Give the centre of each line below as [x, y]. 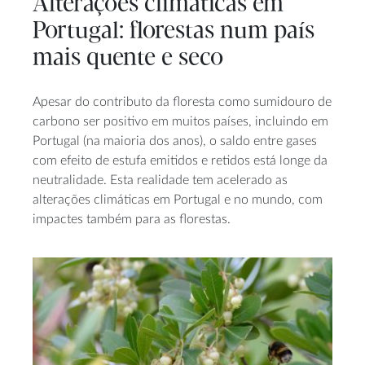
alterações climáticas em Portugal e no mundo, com [178, 200]
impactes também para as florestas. [132, 220]
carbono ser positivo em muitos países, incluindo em [180, 122]
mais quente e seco [128, 58]
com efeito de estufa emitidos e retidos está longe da [180, 161]
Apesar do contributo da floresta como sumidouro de [182, 102]
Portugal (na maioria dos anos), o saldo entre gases [175, 141]
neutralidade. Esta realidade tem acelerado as [160, 180]
